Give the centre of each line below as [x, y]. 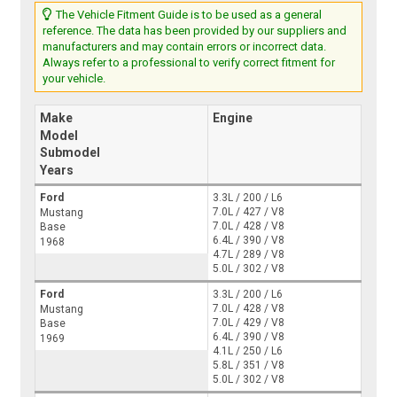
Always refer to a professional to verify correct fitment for [189, 63]
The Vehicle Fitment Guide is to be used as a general [188, 15]
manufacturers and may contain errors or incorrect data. [185, 47]
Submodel [70, 153]
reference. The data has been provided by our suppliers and [195, 31]
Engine [233, 118]
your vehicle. [74, 79]
